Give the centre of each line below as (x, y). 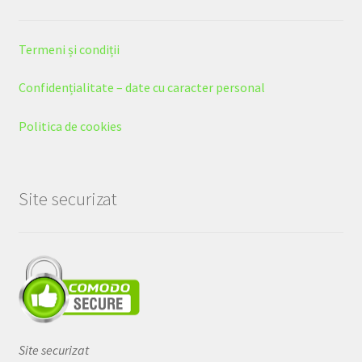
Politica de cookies (70, 126)
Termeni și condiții (69, 49)
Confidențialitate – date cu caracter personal (141, 88)
